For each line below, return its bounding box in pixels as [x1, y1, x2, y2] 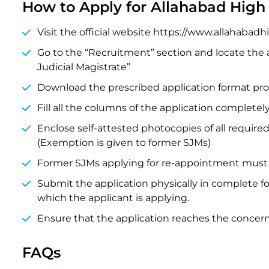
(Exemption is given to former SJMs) [37, 137, 211, 148]
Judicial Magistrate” [37, 61, 130, 73]
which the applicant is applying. [37, 192, 189, 204]
